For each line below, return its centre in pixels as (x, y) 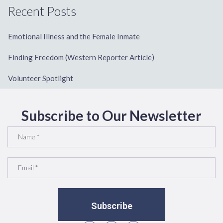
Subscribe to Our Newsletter (111, 116)
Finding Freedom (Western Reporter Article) (81, 57)
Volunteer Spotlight (41, 78)
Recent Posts (42, 11)
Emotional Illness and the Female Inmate (74, 37)
